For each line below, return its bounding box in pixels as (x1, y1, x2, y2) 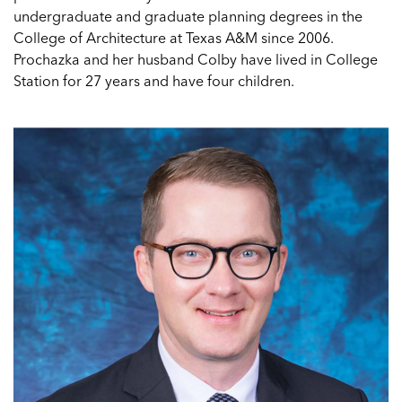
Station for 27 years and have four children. (13, 72, 294, 90)
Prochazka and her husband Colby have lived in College (13, 50, 378, 68)
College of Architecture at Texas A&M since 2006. (13, 29, 334, 47)
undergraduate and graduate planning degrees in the (13, 7, 363, 25)
